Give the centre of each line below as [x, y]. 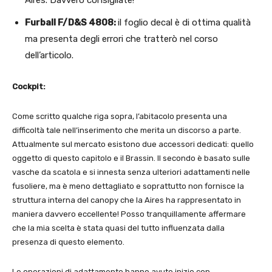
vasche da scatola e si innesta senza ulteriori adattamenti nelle [131, 172]
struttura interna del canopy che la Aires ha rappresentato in [127, 200]
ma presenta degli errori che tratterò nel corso [121, 39]
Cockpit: [29, 87]
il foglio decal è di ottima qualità [184, 23]
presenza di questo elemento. [68, 242]
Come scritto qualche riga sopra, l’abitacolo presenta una [120, 117]
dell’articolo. [49, 56]
